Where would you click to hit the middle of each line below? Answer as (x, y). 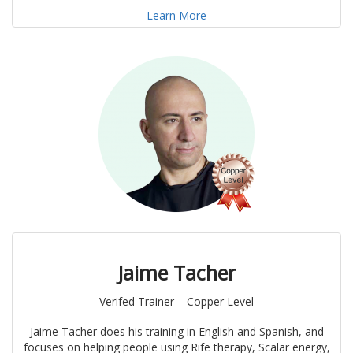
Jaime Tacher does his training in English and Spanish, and (176, 332)
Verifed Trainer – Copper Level (176, 302)
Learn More (176, 16)
